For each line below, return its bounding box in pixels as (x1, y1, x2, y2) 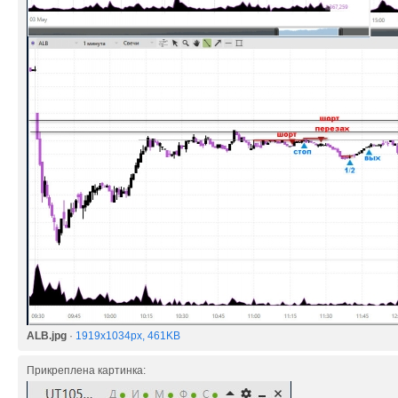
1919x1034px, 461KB (76, 330, 180, 342)
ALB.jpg (27, 330, 67, 342)
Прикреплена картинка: (27, 364, 146, 377)
